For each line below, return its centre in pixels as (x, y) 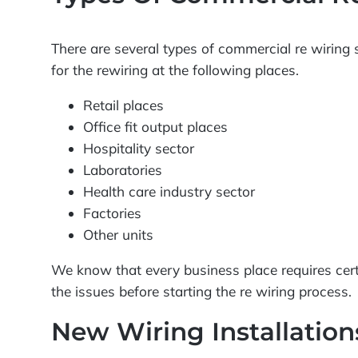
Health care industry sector (169, 192)
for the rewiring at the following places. (175, 70)
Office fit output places (156, 127)
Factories (113, 213)
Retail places (124, 105)
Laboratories (123, 170)
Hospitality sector (139, 149)
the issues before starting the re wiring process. (202, 292)
